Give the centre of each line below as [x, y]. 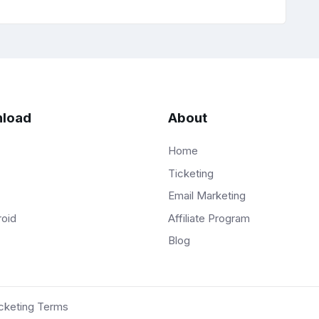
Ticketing [191, 173]
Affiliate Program [209, 218]
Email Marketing [207, 196]
